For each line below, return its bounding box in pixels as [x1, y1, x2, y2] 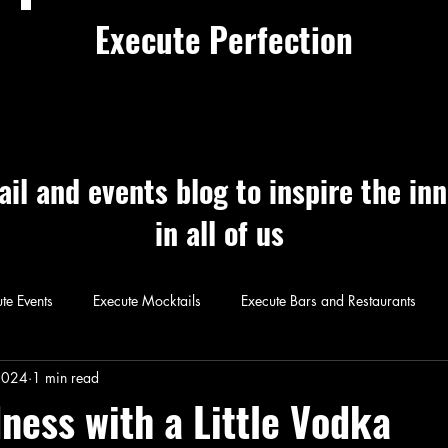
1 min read [32, 367, 99, 387]
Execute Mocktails [93, 290, 201, 310]
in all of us [155, 210, 284, 255]
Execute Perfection [95, 15, 353, 64]
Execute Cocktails [175, 294, 278, 312]
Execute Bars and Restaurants [241, 290, 416, 310]
